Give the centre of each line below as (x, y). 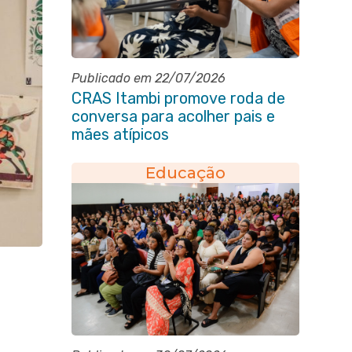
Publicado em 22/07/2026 (148, 78)
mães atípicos (120, 134)
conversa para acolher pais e (173, 116)
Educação (185, 173)
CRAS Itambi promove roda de (178, 98)
